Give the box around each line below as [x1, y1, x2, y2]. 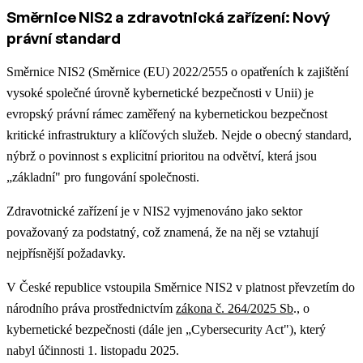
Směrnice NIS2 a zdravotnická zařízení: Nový [6, 6, 330, 27]
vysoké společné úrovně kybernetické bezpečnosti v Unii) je [6, 85, 314, 100]
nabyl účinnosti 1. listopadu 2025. [6, 343, 182, 357]
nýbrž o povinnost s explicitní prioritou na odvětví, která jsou [6, 148, 317, 163]
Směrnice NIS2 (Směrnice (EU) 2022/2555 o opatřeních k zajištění [6, 64, 348, 79]
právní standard [6, 28, 122, 48]
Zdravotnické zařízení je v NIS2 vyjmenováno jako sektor [6, 203, 302, 218]
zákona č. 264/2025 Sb [176, 301, 293, 315]
